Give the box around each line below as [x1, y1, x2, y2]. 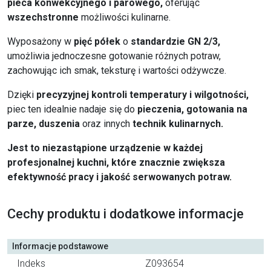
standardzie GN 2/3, [131, 36, 220, 47]
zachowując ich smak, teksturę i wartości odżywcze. [7, 65, 226, 76]
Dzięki [7, 89, 36, 100]
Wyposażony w [7, 36, 74, 47]
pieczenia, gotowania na [137, 103, 247, 115]
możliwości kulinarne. [79, 11, 171, 23]
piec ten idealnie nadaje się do [7, 103, 137, 115]
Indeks [17, 258, 45, 269]
